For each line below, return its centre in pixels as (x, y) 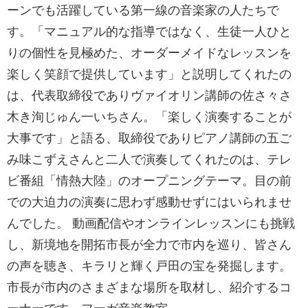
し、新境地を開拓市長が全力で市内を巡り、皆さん (149, 245)
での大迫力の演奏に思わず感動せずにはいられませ (149, 202)
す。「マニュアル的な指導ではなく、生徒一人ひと (149, 32)
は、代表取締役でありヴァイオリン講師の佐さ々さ (149, 96)
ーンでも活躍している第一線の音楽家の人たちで (143, 10)
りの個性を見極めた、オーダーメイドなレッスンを (149, 53)
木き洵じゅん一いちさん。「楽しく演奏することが (149, 117)
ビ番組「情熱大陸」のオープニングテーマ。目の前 (149, 181)
